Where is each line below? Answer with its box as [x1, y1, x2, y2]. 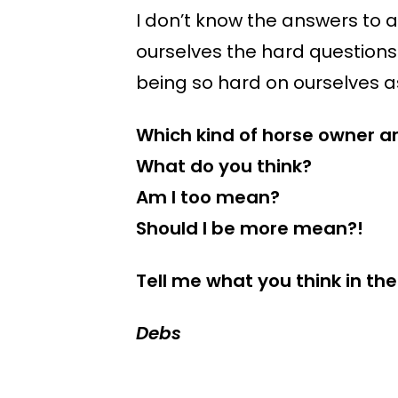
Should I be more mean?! [136, 216, 363, 242]
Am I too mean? [136, 185, 280, 211]
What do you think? [136, 154, 312, 179]
